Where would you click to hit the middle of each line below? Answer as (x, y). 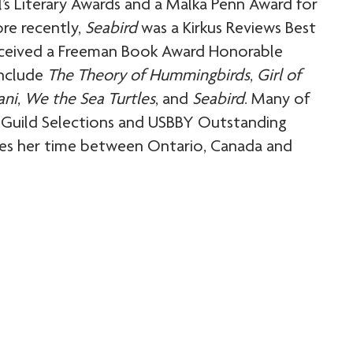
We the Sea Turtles (89, 100)
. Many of (277, 100)
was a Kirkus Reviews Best (226, 29)
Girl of (279, 76)
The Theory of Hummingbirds (148, 76)
